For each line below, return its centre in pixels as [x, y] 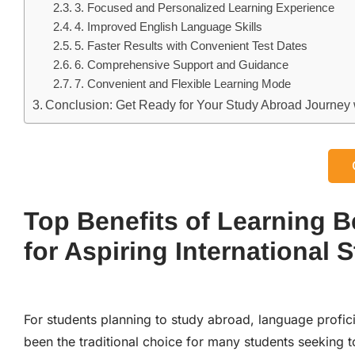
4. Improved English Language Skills [168, 27]
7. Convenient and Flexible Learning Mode [182, 84]
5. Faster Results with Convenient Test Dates [191, 46]
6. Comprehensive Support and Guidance [181, 65]
